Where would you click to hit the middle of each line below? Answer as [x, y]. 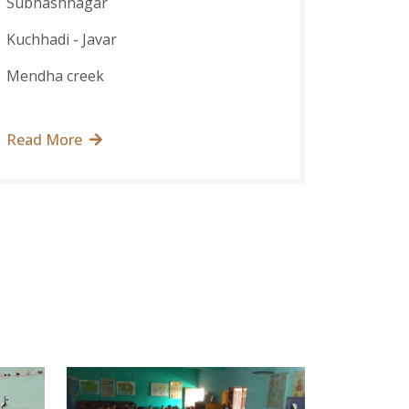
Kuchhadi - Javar [61, 40]
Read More [44, 140]
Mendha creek [55, 76]
